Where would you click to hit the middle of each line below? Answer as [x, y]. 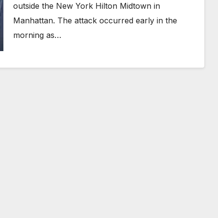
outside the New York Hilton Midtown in [86, 6]
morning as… [37, 35]
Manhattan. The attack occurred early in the [95, 20]
